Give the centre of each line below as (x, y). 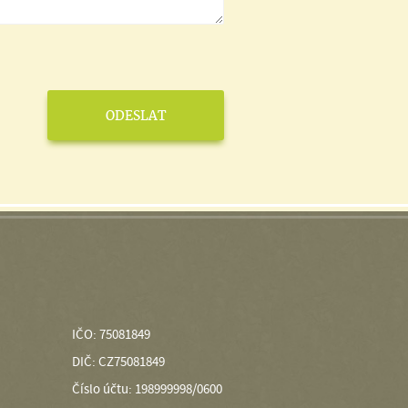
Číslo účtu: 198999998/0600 (147, 389)
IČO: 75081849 (111, 334)
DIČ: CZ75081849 (118, 362)
